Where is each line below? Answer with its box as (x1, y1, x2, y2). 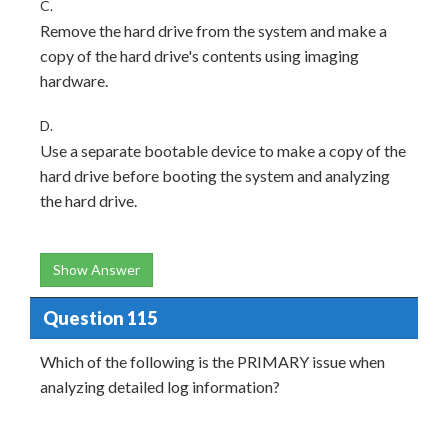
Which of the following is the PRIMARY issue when (40, 352, 385, 371)
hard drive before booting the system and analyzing (40, 166, 390, 185)
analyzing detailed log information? (40, 377, 280, 396)
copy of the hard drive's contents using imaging (40, 46, 359, 65)
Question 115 (42, 306, 157, 329)
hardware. (40, 71, 108, 90)
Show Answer (53, 261, 140, 278)
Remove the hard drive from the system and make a (40, 21, 387, 40)
